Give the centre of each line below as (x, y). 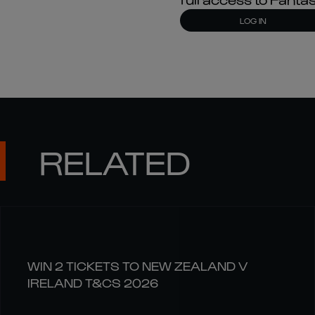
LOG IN (253, 20)
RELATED (115, 161)
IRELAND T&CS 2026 (93, 282)
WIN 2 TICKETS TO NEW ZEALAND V (137, 265)
